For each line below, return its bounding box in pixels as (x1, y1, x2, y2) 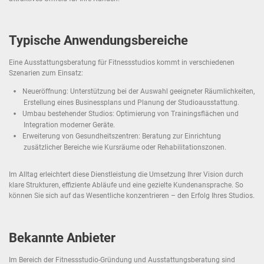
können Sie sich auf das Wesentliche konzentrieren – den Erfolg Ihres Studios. (9, 192, 255, 200)
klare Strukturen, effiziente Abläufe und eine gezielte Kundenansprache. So (9, 181, 243, 190)
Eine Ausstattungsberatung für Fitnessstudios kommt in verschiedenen (9, 58, 235, 67)
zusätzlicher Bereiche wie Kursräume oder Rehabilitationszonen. (24, 143, 226, 152)
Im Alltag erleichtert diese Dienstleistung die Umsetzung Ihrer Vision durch (9, 170, 243, 179)
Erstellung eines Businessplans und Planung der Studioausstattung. (24, 98, 239, 107)
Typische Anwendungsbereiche (9, 32, 188, 48)
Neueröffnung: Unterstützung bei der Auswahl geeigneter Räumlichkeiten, (22, 87, 255, 95)
